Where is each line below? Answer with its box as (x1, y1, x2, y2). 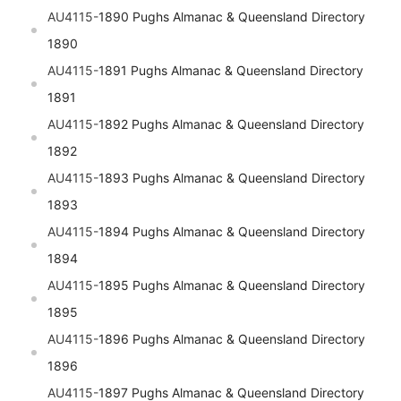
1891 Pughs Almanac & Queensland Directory (98, 63, 363, 79)
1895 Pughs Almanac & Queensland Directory (98, 277, 365, 294)
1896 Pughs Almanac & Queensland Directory (98, 331, 365, 347)
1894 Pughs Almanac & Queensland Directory (98, 224, 365, 240)
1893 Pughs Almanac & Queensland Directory (98, 170, 365, 186)
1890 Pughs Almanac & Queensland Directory (98, 9, 365, 25)
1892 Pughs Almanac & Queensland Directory (98, 116, 364, 132)
